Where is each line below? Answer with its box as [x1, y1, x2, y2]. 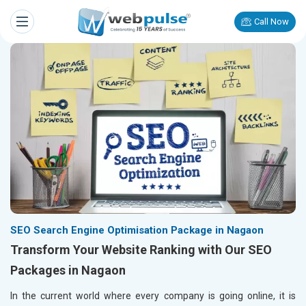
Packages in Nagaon [10, 263, 126, 278]
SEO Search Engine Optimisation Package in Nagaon [10, 224, 264, 237]
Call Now [254, 16, 289, 27]
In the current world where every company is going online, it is [10, 290, 296, 302]
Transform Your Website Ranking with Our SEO [10, 242, 272, 258]
